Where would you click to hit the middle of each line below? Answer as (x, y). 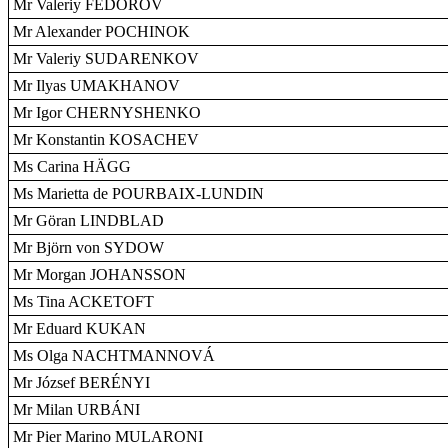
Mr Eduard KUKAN (79, 328)
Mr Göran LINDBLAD (88, 220)
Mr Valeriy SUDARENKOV (106, 58)
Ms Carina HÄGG (72, 166)
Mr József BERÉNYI (81, 382)
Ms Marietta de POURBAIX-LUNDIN (138, 193)
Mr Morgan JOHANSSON (99, 274)
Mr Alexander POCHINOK (101, 31)
